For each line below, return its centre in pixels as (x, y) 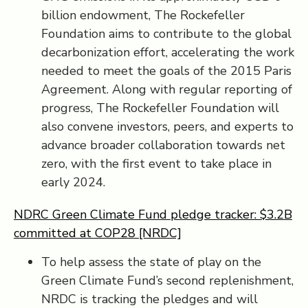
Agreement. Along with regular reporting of (167, 89)
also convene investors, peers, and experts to (167, 126)
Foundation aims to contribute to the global (166, 34)
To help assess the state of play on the (151, 262)
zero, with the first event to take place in (156, 164)
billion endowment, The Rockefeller (143, 15)
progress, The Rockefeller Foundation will (160, 108)
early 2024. (73, 182)
